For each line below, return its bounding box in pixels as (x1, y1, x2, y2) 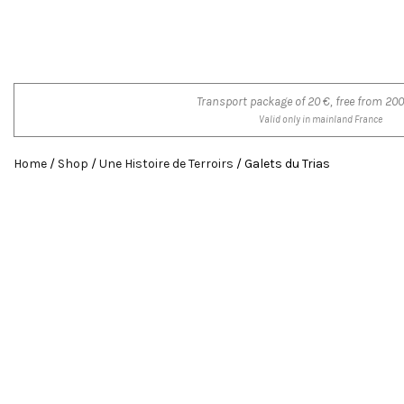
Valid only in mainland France (258, 114, 382, 125)
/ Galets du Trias (234, 156, 330, 171)
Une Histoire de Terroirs (99, 156, 234, 171)
